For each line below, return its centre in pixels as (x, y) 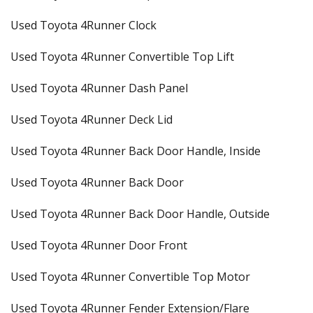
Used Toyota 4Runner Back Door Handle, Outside (140, 214)
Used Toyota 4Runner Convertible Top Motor (130, 277)
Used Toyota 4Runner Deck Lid (92, 119)
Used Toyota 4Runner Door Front (99, 245)
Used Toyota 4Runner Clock (83, 25)
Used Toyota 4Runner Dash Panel (99, 88)
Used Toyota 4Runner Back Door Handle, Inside (136, 151)
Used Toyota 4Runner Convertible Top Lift (122, 57)
